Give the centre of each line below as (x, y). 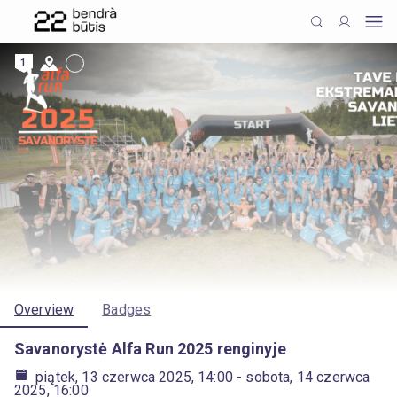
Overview (44, 310)
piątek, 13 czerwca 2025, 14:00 (134, 377)
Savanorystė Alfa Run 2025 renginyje (150, 349)
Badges (127, 310)
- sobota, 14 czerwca (301, 377)
